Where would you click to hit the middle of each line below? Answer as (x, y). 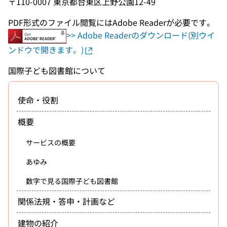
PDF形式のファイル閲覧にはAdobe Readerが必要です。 (111, 22)
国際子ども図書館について (57, 70)
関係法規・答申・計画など (66, 201)
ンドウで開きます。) (46, 49)
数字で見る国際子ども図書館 (72, 181)
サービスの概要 (51, 142)
